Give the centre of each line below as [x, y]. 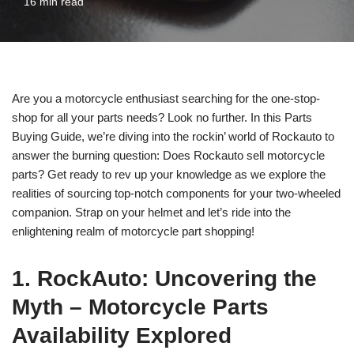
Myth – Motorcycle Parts [140, 307]
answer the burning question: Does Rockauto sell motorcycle [168, 155]
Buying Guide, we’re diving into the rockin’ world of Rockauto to [173, 136]
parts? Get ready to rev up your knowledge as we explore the [169, 174]
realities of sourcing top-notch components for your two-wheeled [176, 193]
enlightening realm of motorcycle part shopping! [133, 231]
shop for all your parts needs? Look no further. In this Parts [162, 117]
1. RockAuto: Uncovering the [164, 279]
